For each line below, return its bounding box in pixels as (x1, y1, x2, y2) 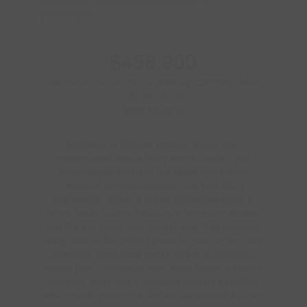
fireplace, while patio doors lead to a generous (53, 247, 254, 260)
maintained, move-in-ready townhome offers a (53, 192, 254, 206)
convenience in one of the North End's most (58, 164, 248, 178)
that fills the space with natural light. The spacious (45, 219, 261, 233)
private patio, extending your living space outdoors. (42, 260, 264, 274)
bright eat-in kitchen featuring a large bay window (47, 206, 260, 219)
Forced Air (46, 14, 92, 28)
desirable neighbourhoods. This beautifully (61, 178, 245, 192)
